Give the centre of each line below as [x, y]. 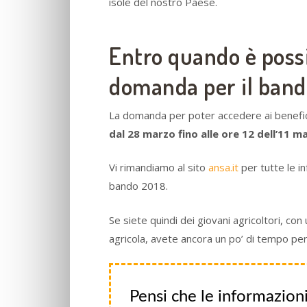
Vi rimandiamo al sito [159, 168]
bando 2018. [138, 186]
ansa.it [223, 168]
